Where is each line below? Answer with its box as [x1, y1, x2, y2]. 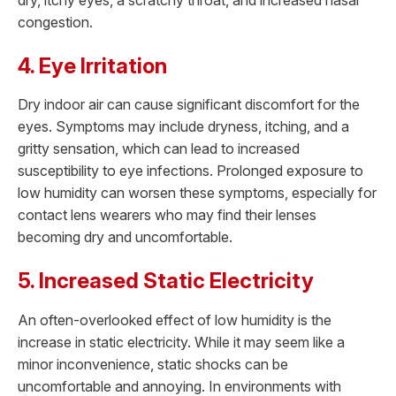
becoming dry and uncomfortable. [18, 228, 232, 247]
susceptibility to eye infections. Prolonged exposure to [18, 162, 363, 180]
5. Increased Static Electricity [18, 268, 314, 294]
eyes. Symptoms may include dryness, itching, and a [18, 118, 349, 136]
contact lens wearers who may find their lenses [18, 206, 316, 225]
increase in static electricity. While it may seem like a [18, 332, 345, 351]
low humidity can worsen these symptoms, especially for [18, 184, 377, 202]
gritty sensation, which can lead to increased [18, 140, 300, 158]
